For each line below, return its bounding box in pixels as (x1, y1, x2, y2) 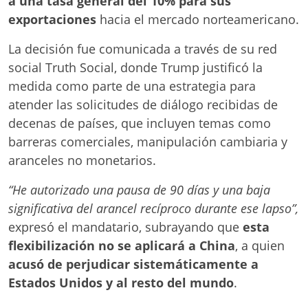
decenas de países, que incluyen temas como (8, 115, 271, 132)
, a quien (235, 237, 285, 254)
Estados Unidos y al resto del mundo (8, 274, 234, 291)
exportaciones (8, 11, 96, 28)
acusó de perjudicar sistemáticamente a (8, 256, 258, 273)
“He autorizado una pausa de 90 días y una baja (8, 181, 270, 199)
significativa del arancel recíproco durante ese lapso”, (8, 200, 298, 217)
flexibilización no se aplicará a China (8, 237, 235, 254)
